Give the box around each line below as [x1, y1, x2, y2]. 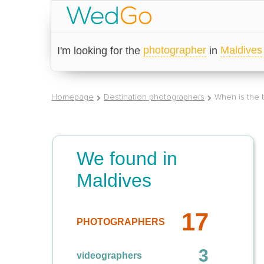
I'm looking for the [57, 45, 143, 57]
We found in [77, 148, 177, 169]
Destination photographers [104, 92, 204, 102]
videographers [77, 250, 142, 260]
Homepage [51, 92, 94, 102]
